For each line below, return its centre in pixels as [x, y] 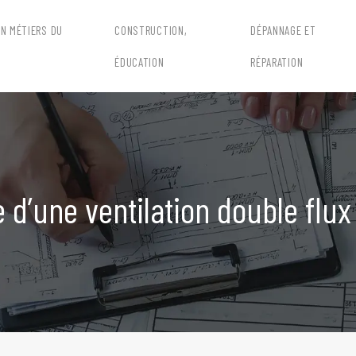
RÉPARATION [277, 62]
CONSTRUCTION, [151, 30]
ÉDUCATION [139, 62]
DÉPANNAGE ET [283, 30]
